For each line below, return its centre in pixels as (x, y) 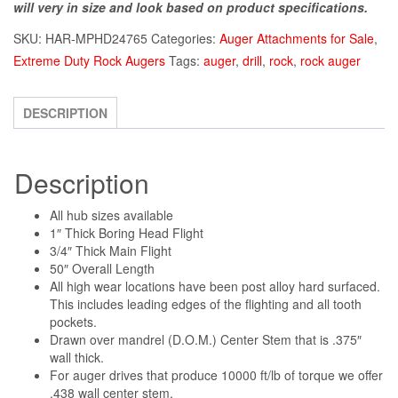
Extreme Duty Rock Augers (89, 60)
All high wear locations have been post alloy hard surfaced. (215, 286)
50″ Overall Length (102, 268)
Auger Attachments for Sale (297, 38)
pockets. (73, 321)
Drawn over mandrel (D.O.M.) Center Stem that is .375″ (206, 339)
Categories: (185, 38)
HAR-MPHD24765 (96, 38)
